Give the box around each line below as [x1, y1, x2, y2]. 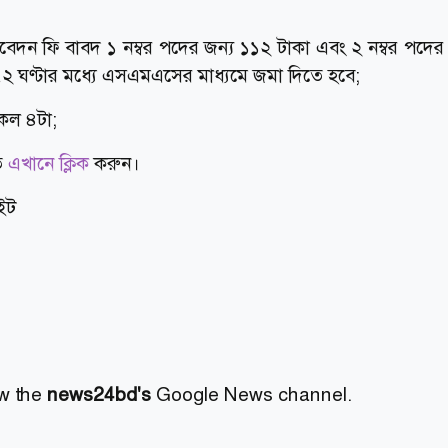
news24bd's [46, 382, 151, 408]
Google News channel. [150, 382, 352, 408]
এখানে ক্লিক [8, 151, 89, 177]
